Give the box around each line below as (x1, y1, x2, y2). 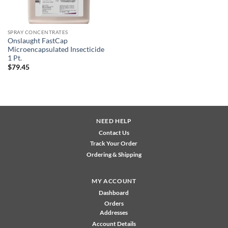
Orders (104, 199, 124, 208)
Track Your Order (90, 139, 138, 148)
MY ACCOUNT (92, 177, 136, 185)
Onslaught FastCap (7, 36, 68, 45)
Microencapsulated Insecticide (7, 45, 104, 53)
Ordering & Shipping (86, 151, 141, 159)
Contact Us (98, 129, 129, 137)
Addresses (100, 209, 128, 217)
